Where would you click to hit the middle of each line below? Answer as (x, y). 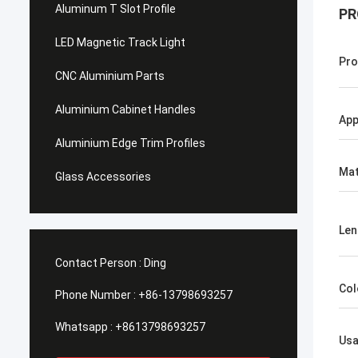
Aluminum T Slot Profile (115, 9)
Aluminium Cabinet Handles (125, 109)
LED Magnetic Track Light (120, 42)
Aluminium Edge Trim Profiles (130, 143)
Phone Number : (95, 295)
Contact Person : (98, 263)
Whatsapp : (84, 327)
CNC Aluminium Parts (110, 76)
